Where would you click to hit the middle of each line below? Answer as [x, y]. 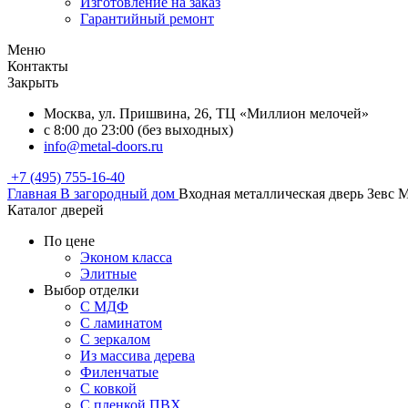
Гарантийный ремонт [147, 19]
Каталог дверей [56, 210]
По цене [69, 241]
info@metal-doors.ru [103, 146]
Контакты [38, 66]
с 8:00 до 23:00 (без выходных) [138, 130]
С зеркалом [115, 339]
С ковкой [108, 388]
